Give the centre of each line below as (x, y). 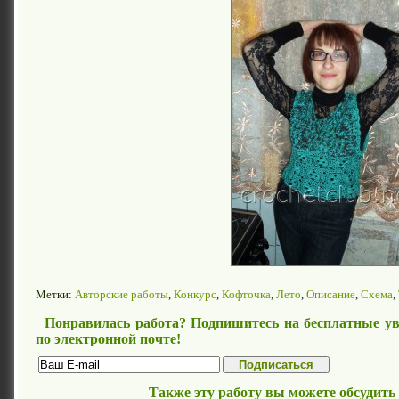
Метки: (55, 294)
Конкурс (195, 294)
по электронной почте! (108, 338)
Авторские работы (122, 294)
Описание (331, 294)
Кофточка (246, 294)
